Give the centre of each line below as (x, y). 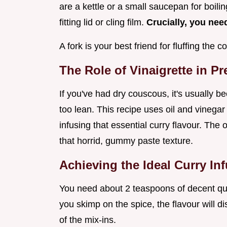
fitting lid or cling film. (103, 23)
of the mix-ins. (88, 220)
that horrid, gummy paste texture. (126, 141)
